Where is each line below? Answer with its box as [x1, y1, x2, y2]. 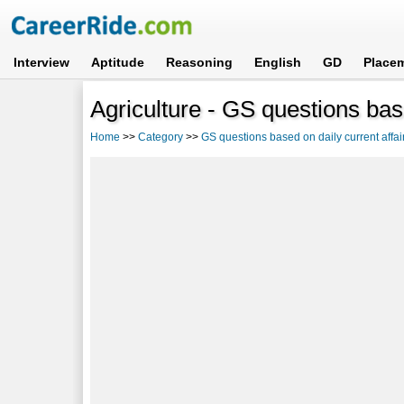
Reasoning [166, 55, 234, 69]
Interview [14, 55, 70, 69]
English [254, 55, 302, 69]
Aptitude [91, 55, 145, 69]
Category [138, 130, 184, 143]
